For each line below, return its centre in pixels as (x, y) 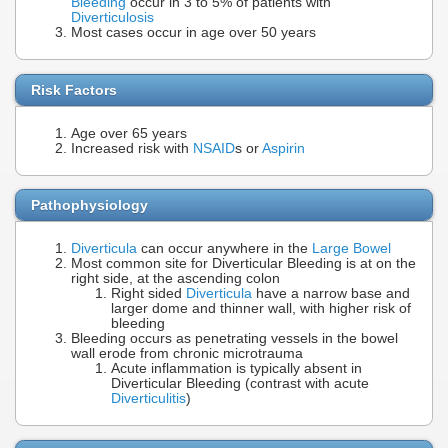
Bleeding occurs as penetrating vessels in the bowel (234, 339)
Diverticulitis (148, 399)
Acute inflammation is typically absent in (236, 369)
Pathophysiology (89, 205)
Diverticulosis (112, 18)
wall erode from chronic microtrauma (187, 354)
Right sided (148, 294)
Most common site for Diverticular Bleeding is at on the (243, 264)
